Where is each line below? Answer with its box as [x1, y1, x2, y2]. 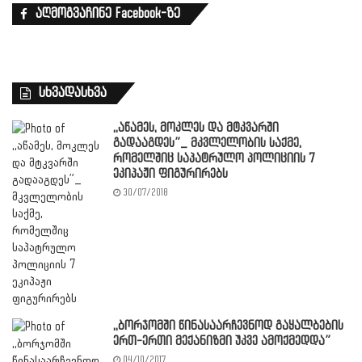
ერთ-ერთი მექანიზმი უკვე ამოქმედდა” [113, 335, 330, 349]
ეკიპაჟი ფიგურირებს [113, 167, 228, 182]
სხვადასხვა [39, 86, 107, 101]
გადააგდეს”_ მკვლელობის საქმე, [113, 137, 301, 151]
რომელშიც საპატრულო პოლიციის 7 [113, 152, 314, 166]
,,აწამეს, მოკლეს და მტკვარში [113, 121, 279, 136]
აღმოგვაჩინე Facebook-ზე [36, 6, 180, 22]
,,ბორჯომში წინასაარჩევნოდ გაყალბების [113, 319, 343, 334]
